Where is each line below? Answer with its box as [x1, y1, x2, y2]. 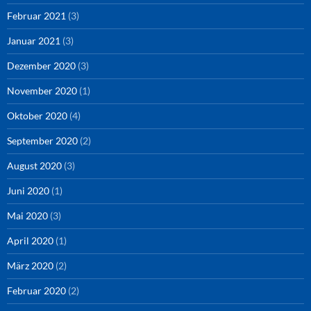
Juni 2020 [7, 185, 49, 196]
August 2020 [7, 160, 62, 171]
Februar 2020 [7, 285, 66, 296]
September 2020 [7, 135, 78, 146]
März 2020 [7, 260, 53, 271]
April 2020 [7, 235, 53, 246]
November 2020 [7, 85, 77, 96]
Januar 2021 [7, 35, 60, 47]
